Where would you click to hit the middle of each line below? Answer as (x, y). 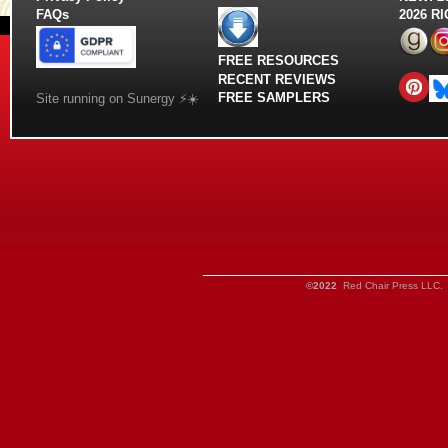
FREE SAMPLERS (275, 97)
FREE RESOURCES (278, 61)
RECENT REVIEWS (276, 79)
